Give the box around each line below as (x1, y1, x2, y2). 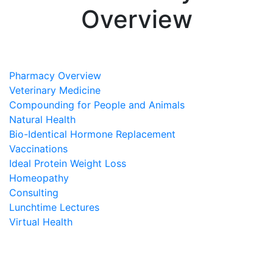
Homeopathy (9, 172, 69, 184)
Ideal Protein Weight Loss (9, 157, 126, 169)
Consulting (9, 186, 58, 199)
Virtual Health (9, 216, 73, 228)
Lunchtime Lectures (9, 201, 99, 213)
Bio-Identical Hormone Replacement (9, 128, 175, 140)
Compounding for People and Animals (9, 99, 185, 111)
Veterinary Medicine (9, 84, 101, 96)
